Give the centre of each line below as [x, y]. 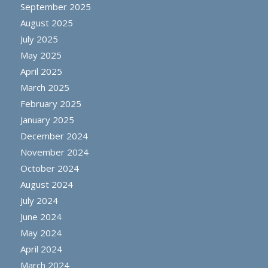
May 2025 [41, 55]
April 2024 [41, 249]
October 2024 [49, 168]
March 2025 [45, 87]
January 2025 [47, 119]
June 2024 [41, 216]
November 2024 [54, 152]
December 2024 [54, 135]
